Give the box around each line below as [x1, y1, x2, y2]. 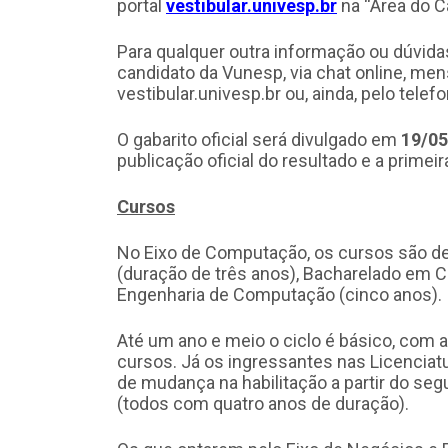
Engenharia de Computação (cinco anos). [117, 283, 442, 305]
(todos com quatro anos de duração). [117, 392, 409, 414]
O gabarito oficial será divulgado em [117, 128, 401, 150]
